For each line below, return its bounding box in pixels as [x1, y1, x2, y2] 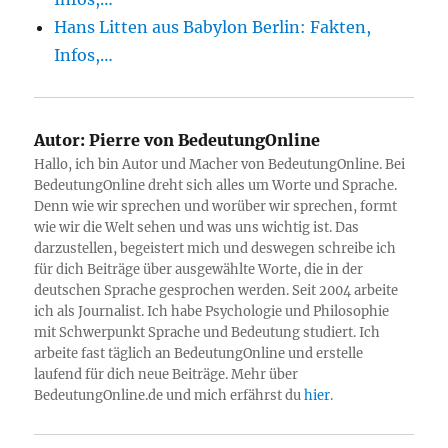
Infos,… [54, 45, 114, 65]
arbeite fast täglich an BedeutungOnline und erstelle [34, 345, 364, 362]
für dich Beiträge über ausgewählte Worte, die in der [34, 261, 364, 278]
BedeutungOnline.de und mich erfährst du [34, 387, 305, 404]
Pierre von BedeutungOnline [85, 130, 321, 150]
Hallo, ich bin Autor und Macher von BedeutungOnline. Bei [34, 156, 406, 173]
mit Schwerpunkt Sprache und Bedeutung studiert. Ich [34, 324, 381, 341]
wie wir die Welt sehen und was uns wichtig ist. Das [34, 219, 360, 236]
